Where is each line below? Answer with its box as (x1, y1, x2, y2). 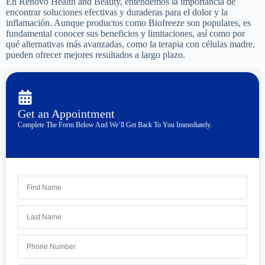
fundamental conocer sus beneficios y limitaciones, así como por (6, 28, 245, 38)
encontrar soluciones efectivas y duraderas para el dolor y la (6, 7, 228, 17)
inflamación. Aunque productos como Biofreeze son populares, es (6, 18, 251, 28)
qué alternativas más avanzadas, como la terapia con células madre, (6, 39, 255, 49)
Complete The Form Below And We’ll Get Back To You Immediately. (18, 121, 212, 129)
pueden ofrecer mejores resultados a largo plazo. (6, 50, 185, 60)
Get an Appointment (18, 107, 115, 120)
